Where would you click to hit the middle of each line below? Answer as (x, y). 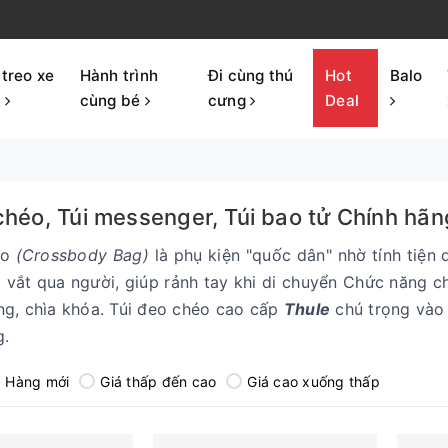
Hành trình (119, 76)
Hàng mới (37, 381)
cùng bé (112, 101)
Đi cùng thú (250, 76)
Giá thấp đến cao (158, 381)
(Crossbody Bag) (85, 254)
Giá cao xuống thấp (313, 381)
